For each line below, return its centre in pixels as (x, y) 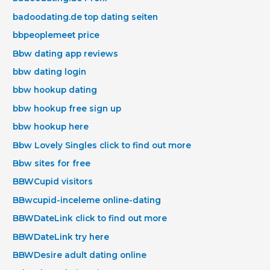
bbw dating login (50, 71)
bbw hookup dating (55, 90)
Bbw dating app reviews (66, 53)
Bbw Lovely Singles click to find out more (102, 145)
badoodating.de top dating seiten (86, 17)
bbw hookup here (51, 127)
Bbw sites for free (52, 163)
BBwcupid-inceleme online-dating (87, 200)
